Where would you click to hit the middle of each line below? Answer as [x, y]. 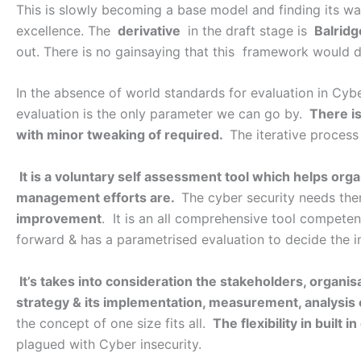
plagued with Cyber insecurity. [109, 344]
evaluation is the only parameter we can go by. [161, 114]
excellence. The [65, 30]
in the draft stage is [247, 30]
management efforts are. [97, 197]
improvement [59, 218]
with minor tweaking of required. [121, 135]
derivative [151, 30]
